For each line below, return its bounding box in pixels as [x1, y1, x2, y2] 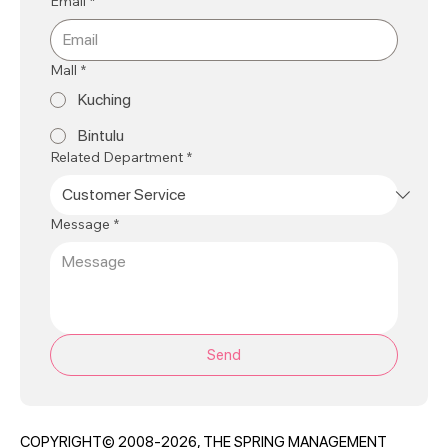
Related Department [50, 148, 183, 167]
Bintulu [78, 126, 124, 146]
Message [50, 215, 110, 234]
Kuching [78, 90, 131, 110]
